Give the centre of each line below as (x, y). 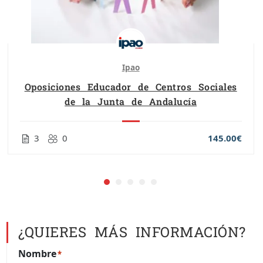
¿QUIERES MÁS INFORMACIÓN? (132, 232)
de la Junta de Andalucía (131, 102)
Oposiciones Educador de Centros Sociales (131, 87)
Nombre (38, 253)
